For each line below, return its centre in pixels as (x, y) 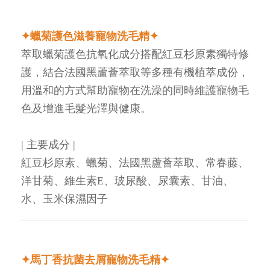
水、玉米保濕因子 (64, 199)
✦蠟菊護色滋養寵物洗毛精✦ (90, 36)
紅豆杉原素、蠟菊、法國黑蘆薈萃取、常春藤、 (135, 162)
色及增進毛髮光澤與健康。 (86, 108)
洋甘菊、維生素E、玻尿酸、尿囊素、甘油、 (127, 181)
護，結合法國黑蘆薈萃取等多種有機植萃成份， (135, 72)
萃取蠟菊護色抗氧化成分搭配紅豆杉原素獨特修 (135, 54)
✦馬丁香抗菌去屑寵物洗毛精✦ (95, 259)
